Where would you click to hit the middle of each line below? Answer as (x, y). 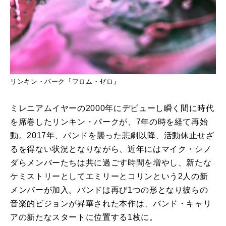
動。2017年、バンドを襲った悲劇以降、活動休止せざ (112, 136)
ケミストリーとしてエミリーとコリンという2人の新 (109, 177)
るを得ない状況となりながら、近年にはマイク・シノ (111, 149)
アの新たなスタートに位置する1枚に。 (84, 217)
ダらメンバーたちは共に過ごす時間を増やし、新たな (111, 163)
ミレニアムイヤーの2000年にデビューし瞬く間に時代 (112, 108)
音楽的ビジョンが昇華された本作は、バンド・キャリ (111, 204)
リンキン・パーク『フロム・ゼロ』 (65, 82)
